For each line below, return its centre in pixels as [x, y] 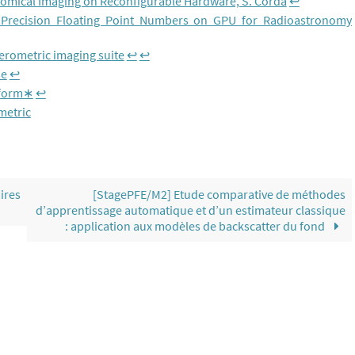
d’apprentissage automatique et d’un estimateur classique [190, 210]
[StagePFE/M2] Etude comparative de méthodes [219, 194]
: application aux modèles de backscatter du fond [197, 226]
